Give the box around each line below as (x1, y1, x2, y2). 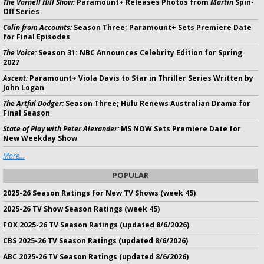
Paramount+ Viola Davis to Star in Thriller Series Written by (28, 73, 253, 83)
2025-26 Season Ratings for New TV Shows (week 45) (3, 188, 196, 198)
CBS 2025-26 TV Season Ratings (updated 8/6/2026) (3, 236, 188, 246)
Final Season (3, 108, 50, 118)
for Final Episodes (3, 32, 70, 42)
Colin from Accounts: (3, 22, 72, 32)
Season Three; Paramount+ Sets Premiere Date (72, 22, 252, 32)
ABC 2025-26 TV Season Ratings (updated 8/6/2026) (3, 252, 189, 262)
